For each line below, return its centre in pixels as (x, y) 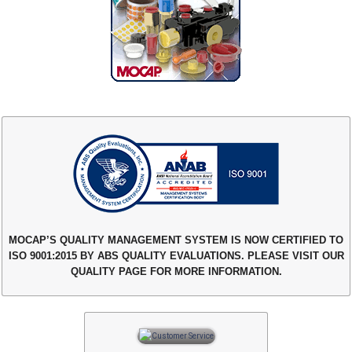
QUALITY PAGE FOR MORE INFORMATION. (176, 271)
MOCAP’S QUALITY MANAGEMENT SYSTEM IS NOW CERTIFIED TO (176, 240)
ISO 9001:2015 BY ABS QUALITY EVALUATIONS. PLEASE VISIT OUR (176, 255)
